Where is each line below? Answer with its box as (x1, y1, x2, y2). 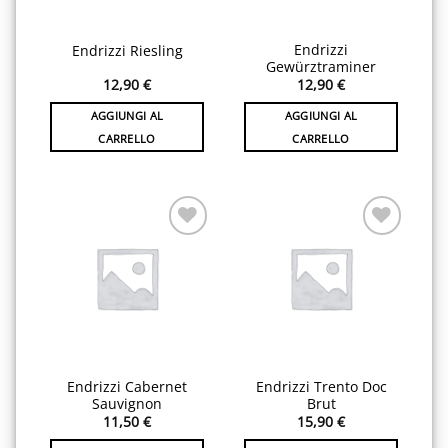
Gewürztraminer (266, 57, 376, 76)
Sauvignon (92, 393, 162, 413)
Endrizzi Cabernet (67, 376, 187, 396)
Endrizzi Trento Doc (255, 376, 387, 396)
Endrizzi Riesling (71, 40, 183, 60)
